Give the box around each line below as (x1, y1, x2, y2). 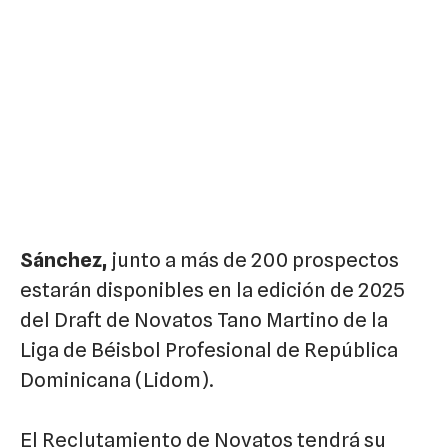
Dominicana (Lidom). (20, 367, 214, 392)
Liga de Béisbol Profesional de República (20, 337, 398, 362)
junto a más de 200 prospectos (107, 247, 399, 272)
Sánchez (20, 247, 102, 272)
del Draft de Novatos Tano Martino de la (20, 307, 388, 332)
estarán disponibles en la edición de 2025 (20, 277, 405, 302)
